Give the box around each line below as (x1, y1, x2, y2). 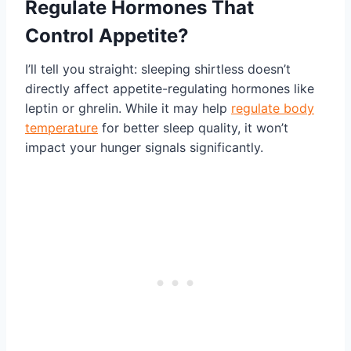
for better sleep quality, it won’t (98, 120, 288, 136)
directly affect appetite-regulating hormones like (25, 81, 314, 97)
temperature (25, 120, 98, 136)
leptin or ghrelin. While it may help (25, 100, 231, 117)
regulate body (231, 100, 314, 117)
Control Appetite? (25, 24, 189, 48)
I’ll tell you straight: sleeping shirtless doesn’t (25, 61, 291, 78)
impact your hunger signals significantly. (25, 139, 263, 156)
